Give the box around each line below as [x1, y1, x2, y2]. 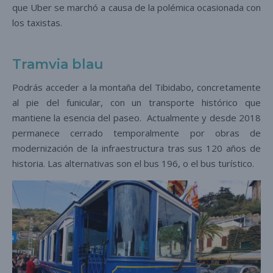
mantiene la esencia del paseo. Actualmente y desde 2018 [12, 111, 261, 124]
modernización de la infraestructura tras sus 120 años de [12, 141, 261, 154]
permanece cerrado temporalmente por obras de [12, 126, 261, 139]
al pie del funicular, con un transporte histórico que [12, 96, 261, 108]
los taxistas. [12, 16, 67, 29]
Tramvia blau [12, 55, 104, 73]
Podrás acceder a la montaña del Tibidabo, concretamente [12, 80, 261, 93]
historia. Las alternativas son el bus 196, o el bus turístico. [12, 157, 259, 169]
